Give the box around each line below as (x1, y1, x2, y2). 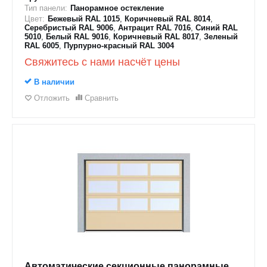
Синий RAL (195, 23, 238, 32)
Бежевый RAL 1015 (48, 14, 120, 23)
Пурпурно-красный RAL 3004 (64, 41, 174, 50)
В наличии (32, 77, 74, 86)
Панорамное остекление (70, 4, 164, 13)
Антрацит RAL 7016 (118, 23, 191, 32)
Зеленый (204, 32, 238, 41)
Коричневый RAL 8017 (113, 32, 199, 41)
